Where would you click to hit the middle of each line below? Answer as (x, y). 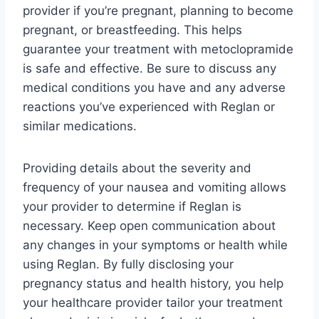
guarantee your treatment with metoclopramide (158, 49)
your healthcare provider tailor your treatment (153, 302)
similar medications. (80, 126)
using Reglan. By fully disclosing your (128, 264)
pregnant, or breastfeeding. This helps (132, 30)
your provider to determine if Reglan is (132, 206)
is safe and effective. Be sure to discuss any (150, 68)
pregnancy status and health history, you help (153, 283)
